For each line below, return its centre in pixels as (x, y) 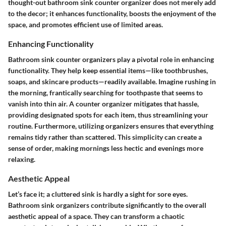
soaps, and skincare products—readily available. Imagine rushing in (112, 82)
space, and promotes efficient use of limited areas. (86, 24)
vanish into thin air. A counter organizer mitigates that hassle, (103, 104)
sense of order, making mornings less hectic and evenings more (106, 148)
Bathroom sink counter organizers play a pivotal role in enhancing (111, 60)
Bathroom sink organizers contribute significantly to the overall (107, 205)
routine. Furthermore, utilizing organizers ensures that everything (111, 126)
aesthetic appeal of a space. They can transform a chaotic (96, 216)
